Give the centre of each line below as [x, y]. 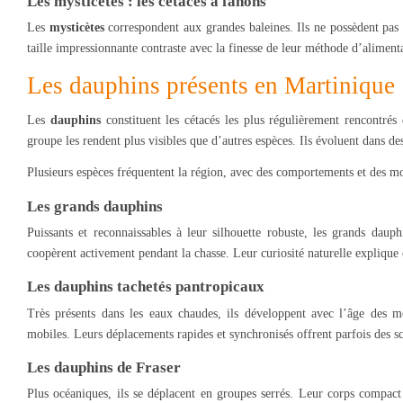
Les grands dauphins [95, 206]
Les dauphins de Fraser [104, 367]
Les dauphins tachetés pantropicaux [146, 287]
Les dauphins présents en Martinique [211, 85]
